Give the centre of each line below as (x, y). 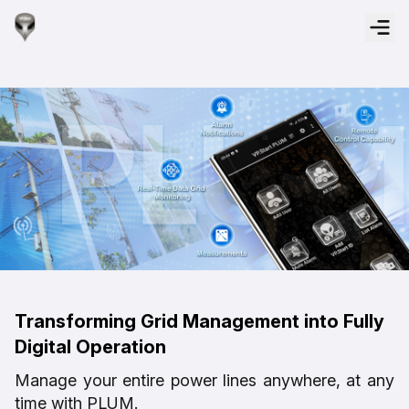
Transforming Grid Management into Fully (199, 321)
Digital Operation (90, 346)
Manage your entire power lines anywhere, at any (204, 380)
